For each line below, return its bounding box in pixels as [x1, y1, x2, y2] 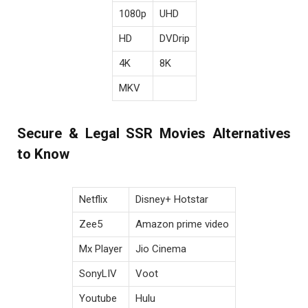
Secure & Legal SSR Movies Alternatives [17, 125, 291, 142]
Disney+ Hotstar [135, 192, 208, 206]
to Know [17, 146, 69, 163]
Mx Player [79, 242, 122, 255]
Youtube [79, 291, 117, 305]
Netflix [79, 192, 107, 206]
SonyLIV [79, 267, 117, 280]
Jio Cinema [135, 242, 186, 255]
